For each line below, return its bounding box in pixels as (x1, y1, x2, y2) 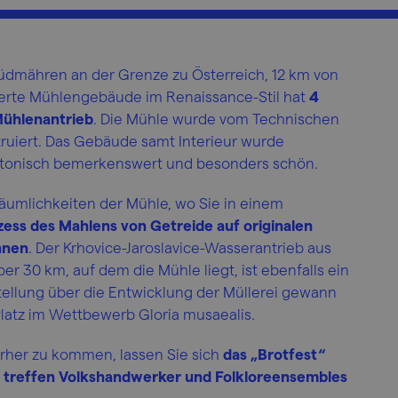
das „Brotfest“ (223, 345, 325, 362)
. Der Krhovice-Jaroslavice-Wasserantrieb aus (28, 238, 331, 256)
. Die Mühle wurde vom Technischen (93, 109, 339, 127)
